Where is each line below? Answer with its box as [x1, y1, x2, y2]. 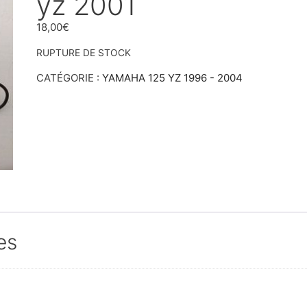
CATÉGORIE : [36, 71, 103, 85]
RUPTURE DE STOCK [36, 47, 132, 58]
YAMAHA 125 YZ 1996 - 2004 [102, 71, 243, 85]
